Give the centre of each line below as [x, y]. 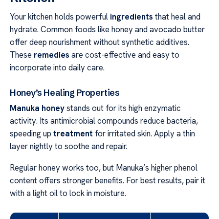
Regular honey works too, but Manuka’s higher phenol [104, 167]
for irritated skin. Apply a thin [144, 133]
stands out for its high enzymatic [123, 108]
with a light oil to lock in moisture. [68, 193]
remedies [52, 55]
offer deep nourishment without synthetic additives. [99, 42]
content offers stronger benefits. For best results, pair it [108, 180]
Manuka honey [37, 108]
